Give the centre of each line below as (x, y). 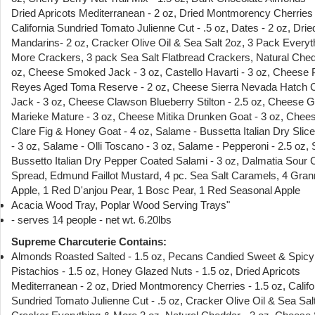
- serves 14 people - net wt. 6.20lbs (91, 219)
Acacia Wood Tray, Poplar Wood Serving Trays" (121, 205)
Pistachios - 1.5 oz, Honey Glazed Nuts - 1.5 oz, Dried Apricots (156, 271)
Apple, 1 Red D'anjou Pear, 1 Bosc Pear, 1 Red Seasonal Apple (156, 190)
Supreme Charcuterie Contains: (89, 241)
